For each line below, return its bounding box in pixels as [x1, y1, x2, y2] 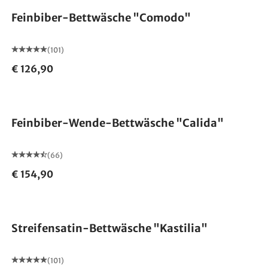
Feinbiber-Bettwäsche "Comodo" [11, 11, 191, 25]
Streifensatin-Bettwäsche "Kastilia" [11, 221, 208, 235]
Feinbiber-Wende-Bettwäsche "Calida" [11, 116, 224, 130]
